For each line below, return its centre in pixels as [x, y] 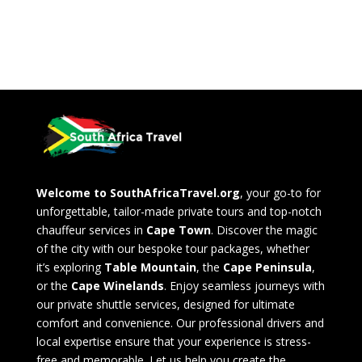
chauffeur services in [91, 230]
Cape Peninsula [267, 267]
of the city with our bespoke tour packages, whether [173, 249]
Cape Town [178, 230]
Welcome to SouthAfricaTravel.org [138, 193]
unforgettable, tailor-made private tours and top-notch [179, 212]
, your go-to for [280, 193]
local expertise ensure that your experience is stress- [173, 342]
